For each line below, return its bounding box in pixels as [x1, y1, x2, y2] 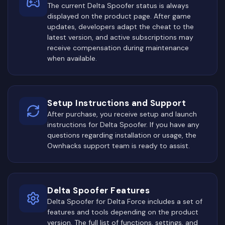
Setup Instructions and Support [47, 97, 186, 108]
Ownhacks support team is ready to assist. [47, 141, 190, 150]
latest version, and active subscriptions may [47, 32, 193, 42]
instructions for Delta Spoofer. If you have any [47, 120, 199, 129]
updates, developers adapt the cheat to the [47, 22, 194, 31]
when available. [47, 53, 97, 63]
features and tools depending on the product [47, 207, 198, 216]
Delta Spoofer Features [47, 184, 150, 196]
